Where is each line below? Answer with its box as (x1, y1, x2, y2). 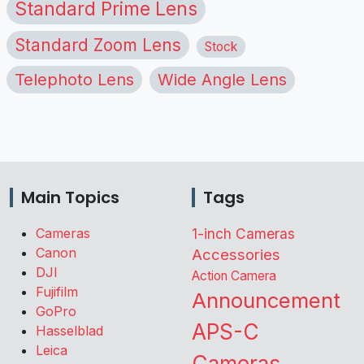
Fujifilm (36, 284, 78, 300)
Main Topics (21, 186, 119, 209)
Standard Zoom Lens (15, 34, 181, 55)
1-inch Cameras (192, 225, 295, 242)
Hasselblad (36, 323, 103, 339)
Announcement (192, 288, 340, 313)
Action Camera (192, 268, 276, 284)
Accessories (192, 245, 280, 263)
